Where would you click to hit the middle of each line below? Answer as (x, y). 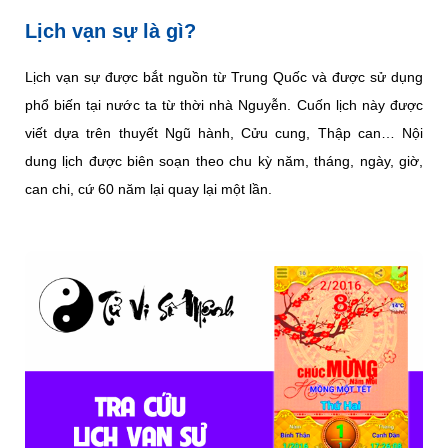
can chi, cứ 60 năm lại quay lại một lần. (148, 189)
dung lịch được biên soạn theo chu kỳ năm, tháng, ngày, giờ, (224, 161)
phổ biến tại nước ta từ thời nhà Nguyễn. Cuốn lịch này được (224, 105)
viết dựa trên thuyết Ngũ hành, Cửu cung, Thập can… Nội (224, 133)
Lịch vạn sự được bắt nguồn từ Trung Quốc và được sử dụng (224, 77)
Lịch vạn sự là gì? (110, 31)
